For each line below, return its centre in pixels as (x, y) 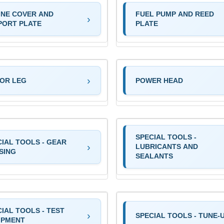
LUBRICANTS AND (167, 147)
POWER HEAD (159, 80)
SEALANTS (154, 156)
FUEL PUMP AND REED (175, 14)
